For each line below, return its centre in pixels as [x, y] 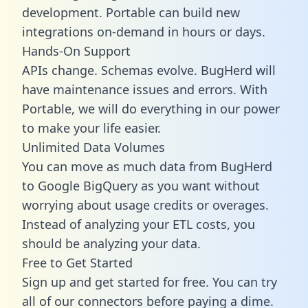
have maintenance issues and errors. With [145, 89]
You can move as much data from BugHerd [147, 166]
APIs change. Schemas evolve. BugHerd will [149, 70]
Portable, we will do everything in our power [151, 108]
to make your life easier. [91, 128]
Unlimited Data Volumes [93, 147]
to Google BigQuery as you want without [141, 185]
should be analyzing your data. [111, 243]
